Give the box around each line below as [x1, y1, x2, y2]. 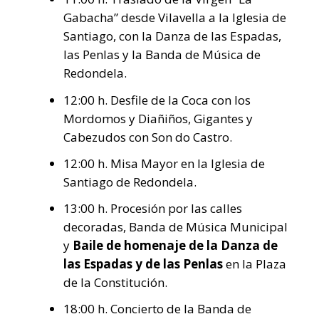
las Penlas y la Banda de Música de [63, 46, 261, 63]
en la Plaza [226, 255, 286, 272]
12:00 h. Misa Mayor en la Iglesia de [63, 155, 265, 172]
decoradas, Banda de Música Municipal [63, 218, 288, 235]
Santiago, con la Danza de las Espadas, [63, 28, 281, 45]
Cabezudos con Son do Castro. [63, 128, 232, 145]
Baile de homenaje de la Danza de [73, 236, 278, 253]
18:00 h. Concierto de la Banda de [63, 300, 251, 318]
